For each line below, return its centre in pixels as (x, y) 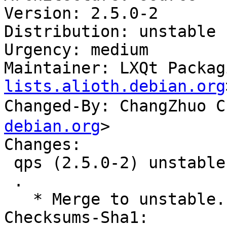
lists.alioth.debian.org (115, 86)
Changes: (43, 145)
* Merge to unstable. (18, 199)
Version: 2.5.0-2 (81, 13)
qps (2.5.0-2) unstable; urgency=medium (9, 163)
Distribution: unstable (110, 32)
